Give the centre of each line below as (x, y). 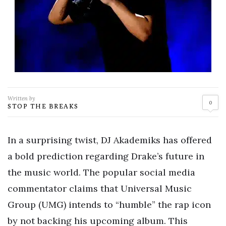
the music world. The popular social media (101, 172)
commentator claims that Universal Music (100, 188)
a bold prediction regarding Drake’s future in (106, 156)
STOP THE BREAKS (43, 106)
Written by (21, 98)
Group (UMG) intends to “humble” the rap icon (109, 205)
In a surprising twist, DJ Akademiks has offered (110, 140)
